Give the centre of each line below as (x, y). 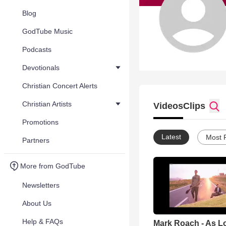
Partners (36, 140)
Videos (168, 106)
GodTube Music (47, 31)
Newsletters (41, 185)
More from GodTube (53, 166)
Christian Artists (47, 104)
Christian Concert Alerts (60, 86)
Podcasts (37, 49)
